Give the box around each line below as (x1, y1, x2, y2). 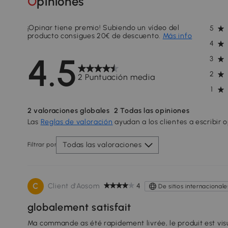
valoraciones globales (32, 106, 110, 115)
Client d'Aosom (47, 181, 100, 190)
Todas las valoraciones (63, 140, 142, 149)
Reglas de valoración (40, 117, 113, 126)
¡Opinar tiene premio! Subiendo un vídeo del (27, 23, 180, 32)
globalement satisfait (27, 201, 131, 213)
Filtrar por (27, 141, 57, 149)
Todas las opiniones (118, 106, 190, 115)
